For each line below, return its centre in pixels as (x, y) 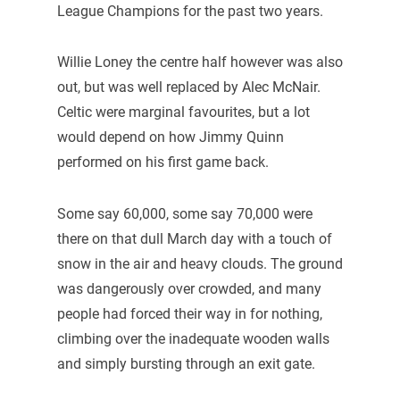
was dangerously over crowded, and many (189, 288)
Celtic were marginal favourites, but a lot (183, 112)
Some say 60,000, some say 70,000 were (184, 213)
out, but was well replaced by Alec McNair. (188, 87)
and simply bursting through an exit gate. (186, 363)
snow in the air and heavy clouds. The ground (200, 263)
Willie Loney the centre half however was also (200, 62)
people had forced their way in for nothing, (189, 313)
